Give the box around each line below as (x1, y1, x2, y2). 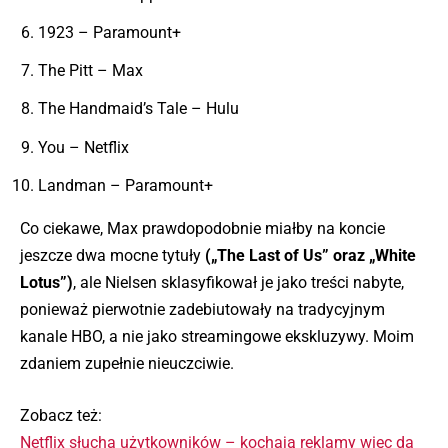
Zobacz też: (20, 406, 102, 426)
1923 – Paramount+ (38, 23, 182, 43)
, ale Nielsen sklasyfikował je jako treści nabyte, (73, 272, 404, 292)
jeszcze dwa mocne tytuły (20, 245, 201, 265)
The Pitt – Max (38, 61, 144, 81)
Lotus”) (20, 272, 73, 292)
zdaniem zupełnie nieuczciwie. (20, 353, 234, 373)
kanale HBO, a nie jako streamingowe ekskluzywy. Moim (20, 326, 414, 346)
